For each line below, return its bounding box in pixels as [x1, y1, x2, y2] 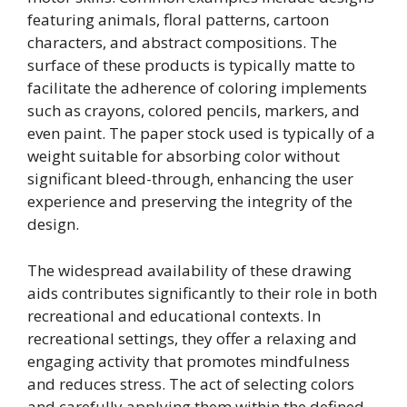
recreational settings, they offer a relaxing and [27, 327, 357, 349]
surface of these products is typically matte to [27, 55, 355, 76]
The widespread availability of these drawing [27, 259, 352, 281]
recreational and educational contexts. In [27, 304, 321, 326]
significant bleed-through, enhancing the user [27, 168, 353, 190]
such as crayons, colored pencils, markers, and [27, 100, 360, 122]
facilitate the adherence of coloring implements [27, 77, 367, 99]
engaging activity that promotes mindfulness [27, 350, 350, 372]
